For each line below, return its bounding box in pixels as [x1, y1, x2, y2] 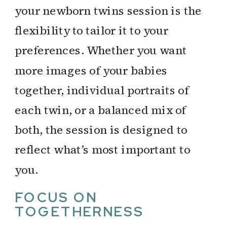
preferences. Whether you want [15, 42, 187, 58]
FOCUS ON [15, 188, 97, 206]
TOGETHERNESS [15, 202, 145, 220]
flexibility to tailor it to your [15, 22, 168, 38]
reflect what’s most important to [15, 141, 191, 158]
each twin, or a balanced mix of [15, 101, 186, 118]
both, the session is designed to [15, 122, 187, 137]
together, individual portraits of [15, 82, 189, 98]
